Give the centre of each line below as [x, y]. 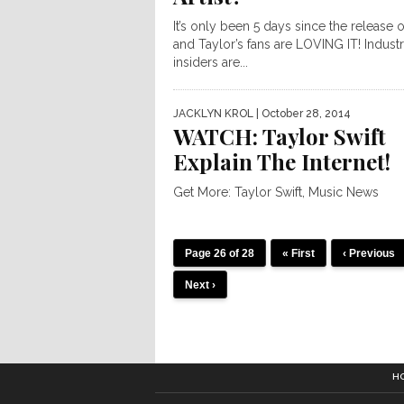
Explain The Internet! [282, 161]
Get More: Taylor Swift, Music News [276, 192]
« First [298, 253]
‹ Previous [369, 253]
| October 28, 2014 [302, 114]
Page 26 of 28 [220, 253]
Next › [200, 285]
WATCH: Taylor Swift [280, 136]
